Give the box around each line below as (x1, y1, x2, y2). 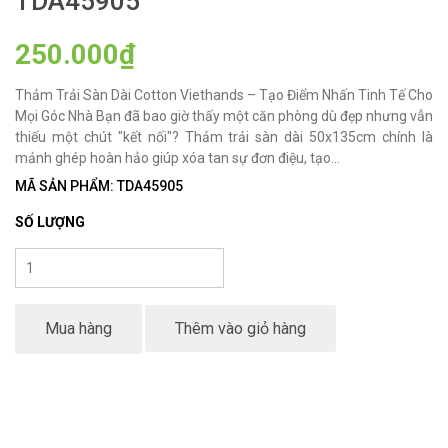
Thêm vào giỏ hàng (175, 319, 306, 339)
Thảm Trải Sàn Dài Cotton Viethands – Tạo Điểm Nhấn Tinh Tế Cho (15, 87, 433, 104)
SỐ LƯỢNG (15, 214, 85, 231)
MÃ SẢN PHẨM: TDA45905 (15, 178, 183, 195)
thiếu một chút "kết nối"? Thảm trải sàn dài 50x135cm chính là (15, 129, 433, 146)
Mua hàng (45, 319, 112, 339)
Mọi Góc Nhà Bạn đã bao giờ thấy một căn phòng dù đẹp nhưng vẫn (15, 108, 433, 125)
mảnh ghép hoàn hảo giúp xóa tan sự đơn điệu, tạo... (15, 150, 340, 167)
